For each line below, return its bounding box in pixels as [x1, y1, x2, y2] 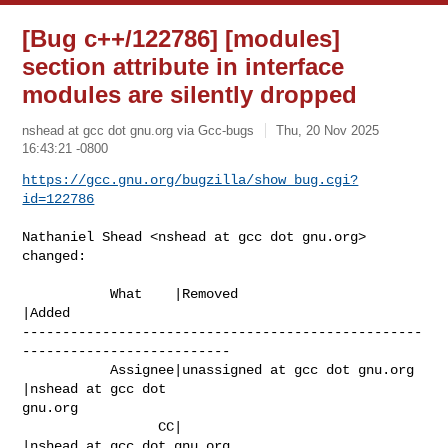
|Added [22, 304, 71, 321]
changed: [22, 247, 87, 264]
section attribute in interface [22, 53, 345, 80]
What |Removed [22, 285, 111, 302]
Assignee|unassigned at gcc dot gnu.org [22, 361, 111, 378]
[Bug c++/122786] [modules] [22, 25, 341, 52]
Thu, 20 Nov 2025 [276, 122, 380, 138]
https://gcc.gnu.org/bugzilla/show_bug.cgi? [22, 171, 359, 188]
